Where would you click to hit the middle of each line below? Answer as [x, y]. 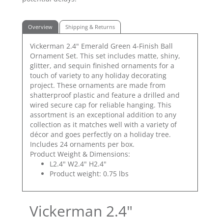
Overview [40, 27]
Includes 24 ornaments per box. [82, 144]
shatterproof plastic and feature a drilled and [105, 95]
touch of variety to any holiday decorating [98, 76]
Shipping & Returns [90, 27]
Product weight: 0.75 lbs [89, 174]
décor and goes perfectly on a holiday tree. [100, 135]
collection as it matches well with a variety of [103, 125]
